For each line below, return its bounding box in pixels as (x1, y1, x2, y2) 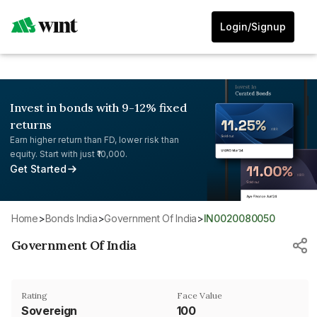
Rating (21, 289, 47, 301)
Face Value (177, 289, 222, 301)
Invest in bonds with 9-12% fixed (10, 100, 187, 115)
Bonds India (51, 212, 98, 224)
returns (10, 117, 52, 132)
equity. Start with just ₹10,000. (10, 149, 127, 159)
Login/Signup (220, 21, 286, 33)
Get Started (10, 163, 67, 175)
